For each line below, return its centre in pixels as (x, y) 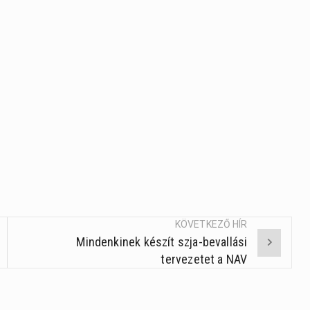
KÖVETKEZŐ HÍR (211, 225)
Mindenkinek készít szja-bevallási (162, 242)
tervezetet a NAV (204, 259)
